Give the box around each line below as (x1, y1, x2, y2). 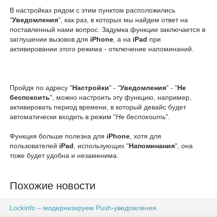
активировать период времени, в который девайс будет (10, 103, 186, 111)
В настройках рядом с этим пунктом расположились (10, 6, 175, 14)
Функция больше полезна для (10, 132, 107, 140)
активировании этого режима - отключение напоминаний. (10, 45, 194, 53)
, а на (113, 35, 133, 43)
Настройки (72, 84, 109, 92)
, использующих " (74, 142, 129, 150)
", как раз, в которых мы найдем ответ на (58, 16, 188, 24)
